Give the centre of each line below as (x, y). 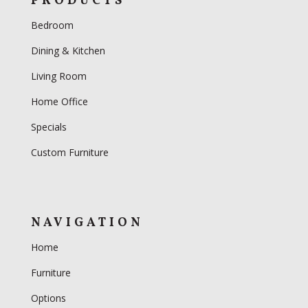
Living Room (58, 76)
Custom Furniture (69, 152)
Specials (48, 126)
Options (48, 298)
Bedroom (53, 25)
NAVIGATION (87, 223)
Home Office (59, 101)
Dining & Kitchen (68, 50)
